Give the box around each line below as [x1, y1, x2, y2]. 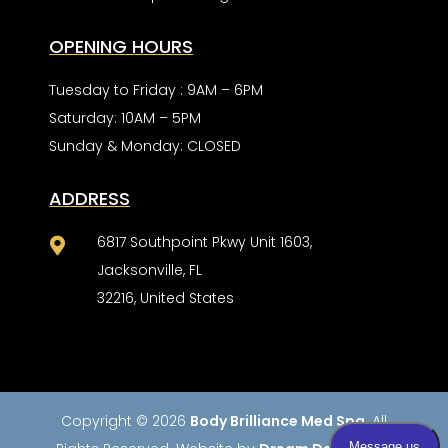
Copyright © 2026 [60, 411, 190, 432]
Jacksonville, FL [96, 260, 202, 281]
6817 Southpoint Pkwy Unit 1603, [96, 232, 312, 253]
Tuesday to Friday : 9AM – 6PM [49, 80, 264, 101]
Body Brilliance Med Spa [189, 411, 365, 432]
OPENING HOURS [49, 34, 194, 60]
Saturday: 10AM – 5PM [49, 108, 202, 129]
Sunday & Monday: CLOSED [49, 136, 242, 157]
